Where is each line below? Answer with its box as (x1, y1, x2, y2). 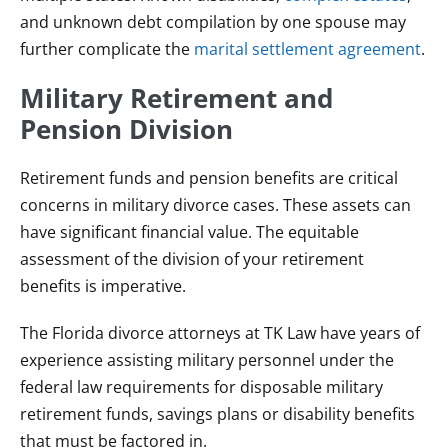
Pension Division (20, 111, 233, 147)
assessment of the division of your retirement (20, 248, 364, 270)
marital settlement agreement (194, 38, 421, 60)
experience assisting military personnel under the (20, 349, 394, 371)
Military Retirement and (20, 80, 333, 116)
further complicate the (20, 38, 194, 60)
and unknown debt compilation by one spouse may (20, 11, 406, 33)
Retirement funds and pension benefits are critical (20, 167, 398, 189)
